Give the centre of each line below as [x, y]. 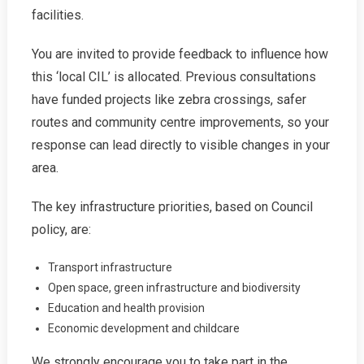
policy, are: [61, 229]
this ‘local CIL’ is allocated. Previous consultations [173, 76]
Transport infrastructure [110, 267]
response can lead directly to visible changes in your [180, 145]
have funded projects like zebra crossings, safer [169, 99]
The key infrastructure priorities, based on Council [172, 206]
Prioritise [307, 12]
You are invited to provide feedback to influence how [180, 54]
